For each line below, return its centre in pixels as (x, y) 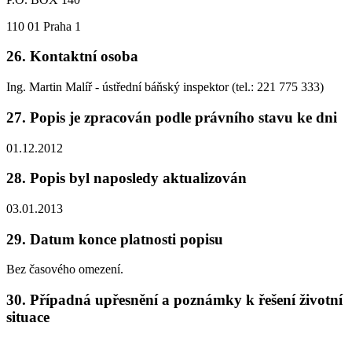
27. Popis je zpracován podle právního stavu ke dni (172, 117)
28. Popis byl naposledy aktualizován (126, 178)
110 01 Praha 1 (44, 26)
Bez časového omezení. (65, 269)
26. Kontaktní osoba (72, 57)
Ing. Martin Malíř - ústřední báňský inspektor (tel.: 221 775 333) (165, 87)
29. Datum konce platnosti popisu (115, 239)
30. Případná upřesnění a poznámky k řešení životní (174, 300)
